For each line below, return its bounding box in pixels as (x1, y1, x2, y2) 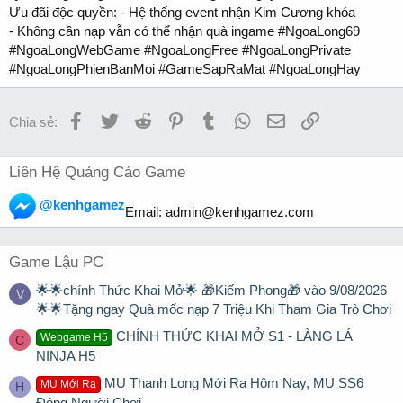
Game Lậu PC (9, 253, 103, 271)
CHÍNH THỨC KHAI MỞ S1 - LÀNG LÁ (116, 328, 354, 345)
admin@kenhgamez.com (166, 203, 314, 219)
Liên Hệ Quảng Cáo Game (9, 163, 185, 181)
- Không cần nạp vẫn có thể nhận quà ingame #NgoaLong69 (9, 22, 360, 39)
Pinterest (184, 111, 237, 127)
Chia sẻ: (9, 113, 58, 130)
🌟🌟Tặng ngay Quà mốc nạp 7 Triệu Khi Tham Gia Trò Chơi (36, 300, 391, 317)
